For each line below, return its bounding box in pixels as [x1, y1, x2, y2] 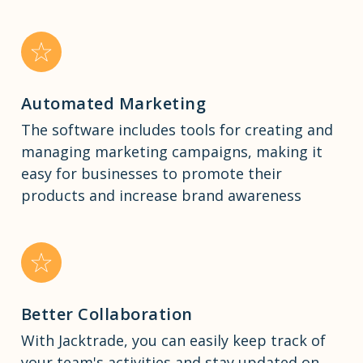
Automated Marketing [20, 92, 207, 115]
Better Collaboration [20, 303, 193, 326]
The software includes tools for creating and [20, 120, 333, 140]
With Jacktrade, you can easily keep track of [20, 331, 326, 351]
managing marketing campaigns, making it [20, 142, 322, 162]
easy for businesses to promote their [20, 164, 282, 184]
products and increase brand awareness [20, 186, 301, 206]
